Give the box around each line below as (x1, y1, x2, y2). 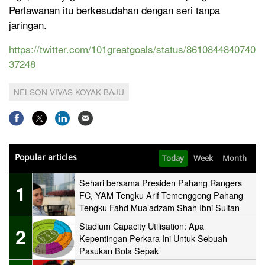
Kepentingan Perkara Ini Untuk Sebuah (79, 231, 227, 244)
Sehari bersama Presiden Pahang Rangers (79, 176, 242, 189)
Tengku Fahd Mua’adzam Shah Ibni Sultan (79, 201, 240, 214)
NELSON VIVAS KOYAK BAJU (14, 85, 124, 98)
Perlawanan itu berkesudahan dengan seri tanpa (9, 2, 220, 17)
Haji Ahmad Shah (79, 213, 146, 226)
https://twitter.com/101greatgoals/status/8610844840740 (9, 41, 256, 56)
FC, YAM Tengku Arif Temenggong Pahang (79, 188, 243, 201)
